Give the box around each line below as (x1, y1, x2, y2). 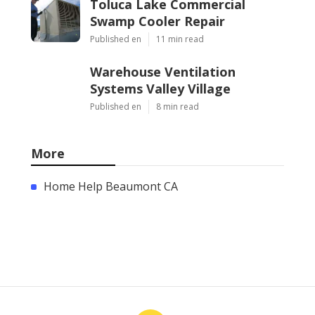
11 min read (156, 32, 204, 45)
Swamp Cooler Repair (90, 12, 225, 30)
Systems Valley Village (90, 79, 231, 97)
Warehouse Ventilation (90, 63, 236, 80)
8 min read (156, 100, 199, 112)
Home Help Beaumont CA (44, 178, 178, 194)
